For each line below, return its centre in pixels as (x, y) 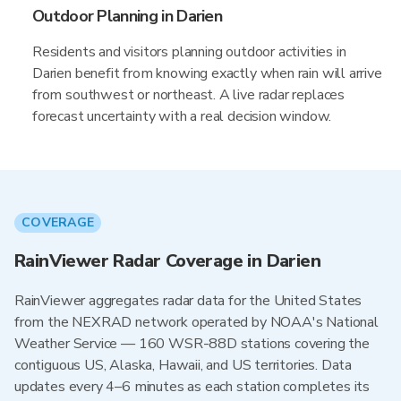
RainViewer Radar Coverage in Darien (167, 261)
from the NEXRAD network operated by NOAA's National (196, 322)
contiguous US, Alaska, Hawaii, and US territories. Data (183, 365)
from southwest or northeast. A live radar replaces (189, 95)
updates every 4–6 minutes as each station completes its (192, 387)
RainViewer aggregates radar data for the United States (188, 301)
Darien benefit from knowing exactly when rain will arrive (207, 73)
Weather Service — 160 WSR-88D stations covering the (192, 344)
